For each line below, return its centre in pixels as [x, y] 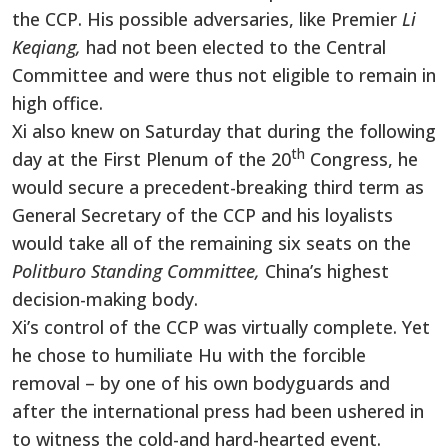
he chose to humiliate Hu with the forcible [189, 354]
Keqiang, [49, 46]
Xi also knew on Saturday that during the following [224, 130]
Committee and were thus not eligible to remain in [224, 74]
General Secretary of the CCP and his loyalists [202, 214]
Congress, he [361, 158]
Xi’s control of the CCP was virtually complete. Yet [221, 326]
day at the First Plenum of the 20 [151, 158]
